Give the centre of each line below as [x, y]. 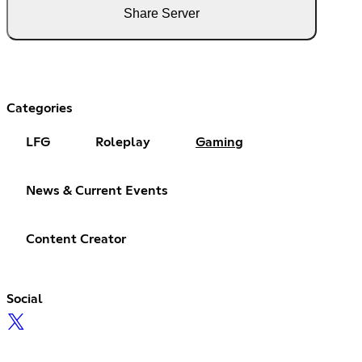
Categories [40, 108]
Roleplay [123, 142]
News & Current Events [97, 190]
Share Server [162, 13]
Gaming [219, 142]
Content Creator [76, 239]
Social [25, 299]
